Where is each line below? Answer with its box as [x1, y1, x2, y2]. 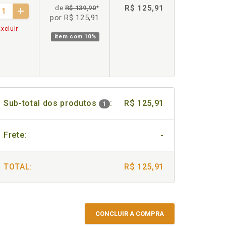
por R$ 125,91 [49, 13, 99, 22]
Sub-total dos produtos [4, 98, 99, 108]
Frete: [4, 130, 27, 140]
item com [54, 33, 85, 40]
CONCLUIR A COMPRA [95, 210, 164, 217]
